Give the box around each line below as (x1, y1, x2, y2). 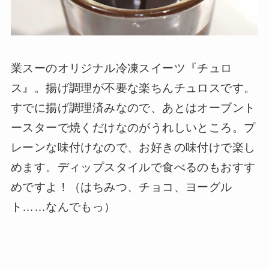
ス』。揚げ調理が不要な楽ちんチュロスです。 (10, 81, 256, 94)
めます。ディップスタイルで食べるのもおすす (10, 160, 256, 174)
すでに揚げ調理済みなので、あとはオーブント (10, 101, 256, 114)
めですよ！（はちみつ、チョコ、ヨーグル (10, 180, 232, 193)
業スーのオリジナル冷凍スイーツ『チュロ (10, 61, 232, 74)
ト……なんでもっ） (10, 200, 116, 213)
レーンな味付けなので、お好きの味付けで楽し (10, 141, 256, 154)
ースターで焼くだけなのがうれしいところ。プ (10, 121, 256, 134)
